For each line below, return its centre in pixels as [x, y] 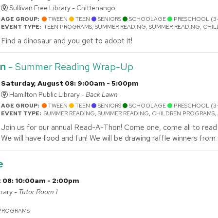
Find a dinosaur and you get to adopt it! [67, 40]
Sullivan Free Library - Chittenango [62, 8]
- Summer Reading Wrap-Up [70, 66]
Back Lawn [102, 94]
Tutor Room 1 [38, 191]
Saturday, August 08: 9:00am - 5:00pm [70, 83]
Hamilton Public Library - [47, 94]
